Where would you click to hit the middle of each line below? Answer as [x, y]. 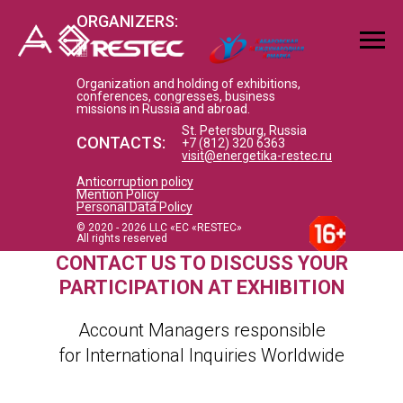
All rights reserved [122, 238]
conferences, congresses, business [176, 96]
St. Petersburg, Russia [244, 130]
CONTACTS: [121, 143]
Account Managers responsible [201, 330]
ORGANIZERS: [127, 21]
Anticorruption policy [135, 182]
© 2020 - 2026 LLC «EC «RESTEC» [159, 228]
